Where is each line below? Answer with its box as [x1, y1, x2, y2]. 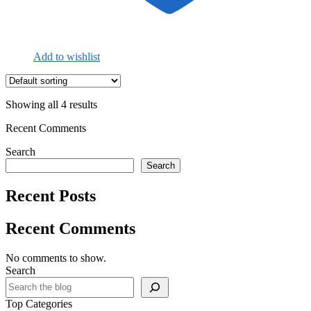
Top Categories [6, 297, 72, 310]
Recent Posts [6, 186, 96, 205]
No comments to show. [6, 251, 106, 264]
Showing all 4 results [6, 98, 97, 110]
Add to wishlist [33, 50, 100, 62]
